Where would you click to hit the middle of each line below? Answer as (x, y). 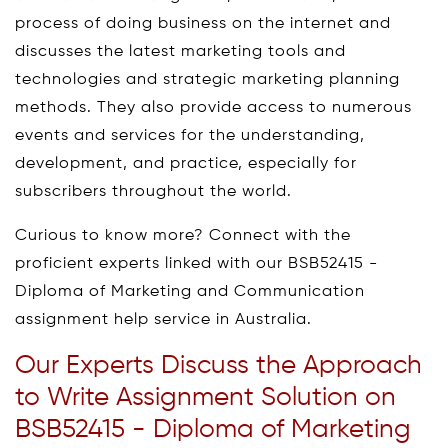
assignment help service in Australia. (163, 319)
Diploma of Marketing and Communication (190, 291)
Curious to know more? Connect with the (183, 235)
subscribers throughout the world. (153, 191)
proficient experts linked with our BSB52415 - (196, 263)
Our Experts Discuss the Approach (218, 365)
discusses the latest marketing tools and (180, 51)
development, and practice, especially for (186, 163)
